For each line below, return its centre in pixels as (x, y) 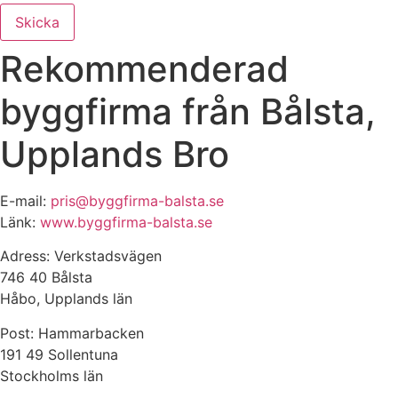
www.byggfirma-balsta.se (126, 222)
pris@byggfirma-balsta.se (137, 201)
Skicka (37, 22)
